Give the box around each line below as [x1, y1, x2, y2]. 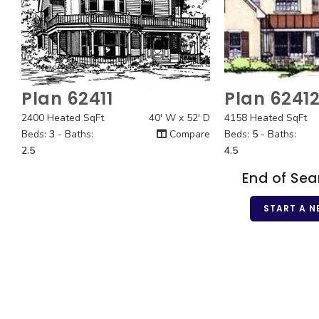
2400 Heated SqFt [21, 111, 104, 125]
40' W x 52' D [149, 111, 211, 125]
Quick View [93, 98, 140, 111]
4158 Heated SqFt [224, 111, 308, 125]
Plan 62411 [21, 87, 113, 110]
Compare [167, 127, 211, 141]
